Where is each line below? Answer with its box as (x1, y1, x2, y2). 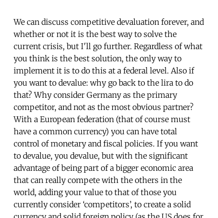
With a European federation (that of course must (14, 114, 190, 124)
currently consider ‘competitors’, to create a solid (14, 199, 191, 209)
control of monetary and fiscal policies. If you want (14, 138, 198, 148)
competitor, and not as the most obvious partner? (14, 102, 194, 112)
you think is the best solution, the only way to (14, 53, 182, 63)
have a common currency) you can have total (14, 126, 177, 136)
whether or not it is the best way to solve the (14, 29, 177, 39)
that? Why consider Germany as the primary (14, 90, 177, 100)
